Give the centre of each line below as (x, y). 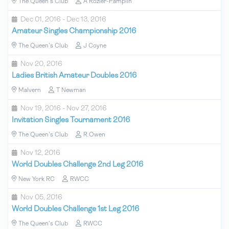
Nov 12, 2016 (40, 153)
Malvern (30, 90)
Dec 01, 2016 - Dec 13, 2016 (63, 19)
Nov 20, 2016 (41, 64)
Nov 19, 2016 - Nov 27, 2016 (64, 108)
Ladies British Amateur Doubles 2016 (74, 76)
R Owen (94, 135)
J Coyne (95, 46)
